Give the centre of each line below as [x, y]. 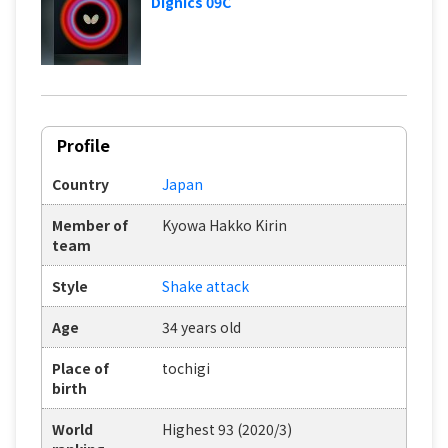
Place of [80, 367]
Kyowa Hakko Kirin [224, 224]
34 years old [201, 326]
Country [80, 183]
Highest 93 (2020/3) [227, 428]
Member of [90, 224]
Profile [83, 144]
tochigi [186, 367]
